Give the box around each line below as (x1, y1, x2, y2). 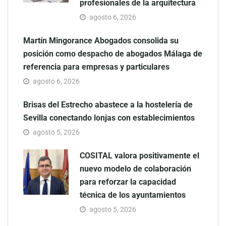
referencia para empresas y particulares (23, 62, 169, 72)
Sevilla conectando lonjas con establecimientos (23, 112, 195, 123)
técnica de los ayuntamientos (80, 190, 186, 200)
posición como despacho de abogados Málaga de (23, 48, 202, 59)
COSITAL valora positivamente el (80, 150, 199, 160)
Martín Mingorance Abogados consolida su (23, 35, 179, 45)
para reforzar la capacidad (80, 177, 176, 187)
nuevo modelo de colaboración (80, 163, 191, 174)
